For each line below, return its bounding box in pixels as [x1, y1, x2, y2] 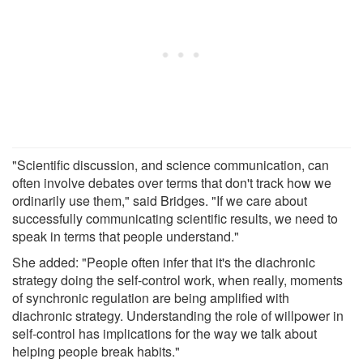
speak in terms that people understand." [12, 226, 239, 246]
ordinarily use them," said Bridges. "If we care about [12, 190, 307, 210]
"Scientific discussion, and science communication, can [12, 155, 329, 174]
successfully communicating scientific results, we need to [12, 208, 338, 228]
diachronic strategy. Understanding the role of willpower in [12, 305, 344, 325]
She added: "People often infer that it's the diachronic [12, 252, 315, 271]
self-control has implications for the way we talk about [12, 323, 317, 343]
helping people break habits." [12, 341, 180, 361]
